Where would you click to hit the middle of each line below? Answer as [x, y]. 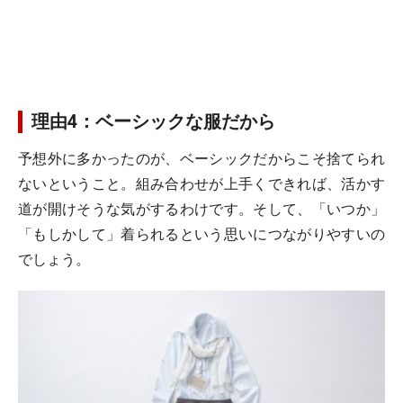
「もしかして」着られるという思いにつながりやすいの [201, 234]
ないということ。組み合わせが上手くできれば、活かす [201, 184]
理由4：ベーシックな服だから [153, 121]
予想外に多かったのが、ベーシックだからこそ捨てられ [201, 159]
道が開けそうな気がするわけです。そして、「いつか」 [201, 209]
